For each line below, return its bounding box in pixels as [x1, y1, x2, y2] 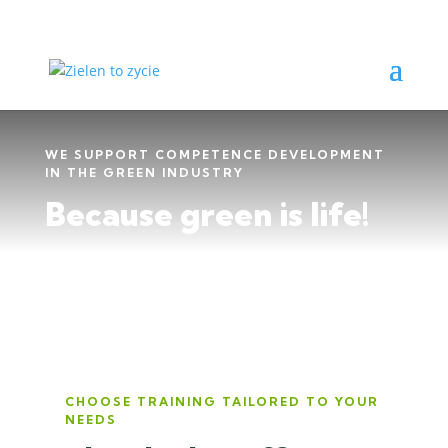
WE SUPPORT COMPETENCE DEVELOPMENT [44, 146, 385, 162]
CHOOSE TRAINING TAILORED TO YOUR [64, 393, 379, 409]
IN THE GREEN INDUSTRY [44, 164, 244, 180]
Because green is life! [44, 193, 369, 234]
